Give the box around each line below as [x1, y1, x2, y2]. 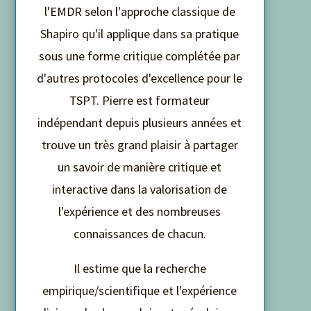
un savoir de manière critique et [58, 158, 222, 175]
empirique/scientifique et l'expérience [42, 282, 237, 299]
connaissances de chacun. [73, 225, 206, 242]
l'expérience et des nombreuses [58, 203, 221, 219]
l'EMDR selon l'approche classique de [44, 3, 235, 19]
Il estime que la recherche [73, 260, 206, 276]
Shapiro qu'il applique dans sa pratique [40, 25, 239, 42]
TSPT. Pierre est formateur [69, 92, 210, 108]
